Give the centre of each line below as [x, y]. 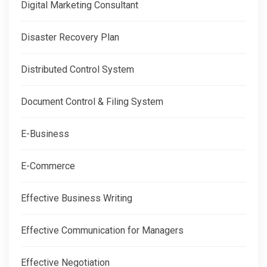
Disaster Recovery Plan [70, 38]
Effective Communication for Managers [102, 231]
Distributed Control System [77, 70]
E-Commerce [48, 166]
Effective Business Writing [77, 198]
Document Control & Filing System [92, 102]
